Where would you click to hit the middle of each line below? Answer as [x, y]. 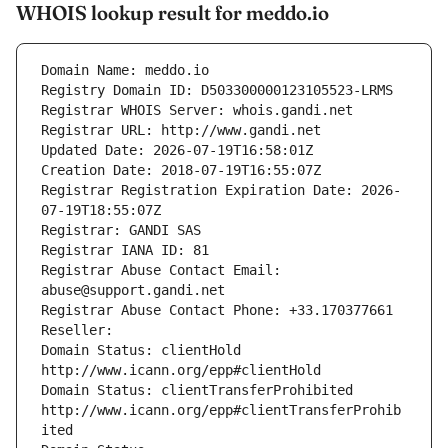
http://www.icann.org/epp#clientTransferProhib [221, 410]
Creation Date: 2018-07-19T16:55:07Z [181, 170]
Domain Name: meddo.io [125, 70]
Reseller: [81, 330]
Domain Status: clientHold [141, 350]
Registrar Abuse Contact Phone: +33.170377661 [217, 310]
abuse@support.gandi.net [133, 290]
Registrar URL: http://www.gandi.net [181, 130]
